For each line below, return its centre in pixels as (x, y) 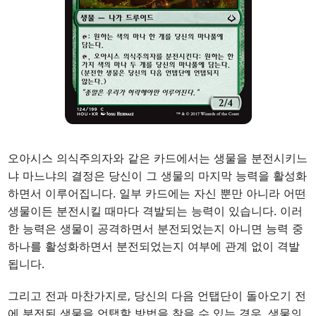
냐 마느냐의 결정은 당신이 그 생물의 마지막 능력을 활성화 (158, 176)
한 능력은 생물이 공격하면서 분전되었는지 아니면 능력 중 (156, 229)
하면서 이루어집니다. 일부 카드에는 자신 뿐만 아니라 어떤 (157, 194)
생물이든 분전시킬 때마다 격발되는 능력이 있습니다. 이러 (156, 211)
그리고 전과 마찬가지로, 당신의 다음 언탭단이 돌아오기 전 (157, 296)
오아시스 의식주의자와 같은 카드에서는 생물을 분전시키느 (158, 158)
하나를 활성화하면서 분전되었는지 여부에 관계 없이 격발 (154, 247)
